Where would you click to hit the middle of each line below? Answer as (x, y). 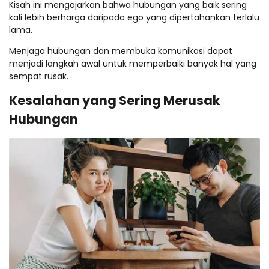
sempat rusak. (39, 76)
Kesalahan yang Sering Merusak (115, 100)
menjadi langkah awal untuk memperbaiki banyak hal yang (133, 63)
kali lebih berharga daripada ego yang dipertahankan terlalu (134, 17)
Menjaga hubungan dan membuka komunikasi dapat (121, 51)
